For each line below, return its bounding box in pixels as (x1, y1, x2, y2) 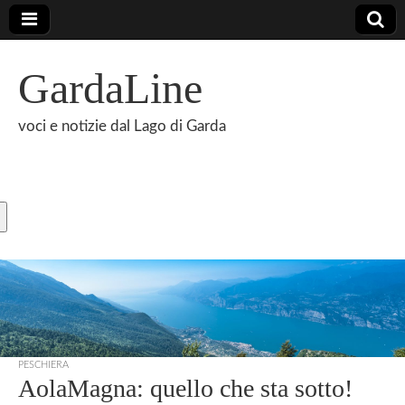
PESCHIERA (18, 359, 69, 370)
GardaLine (18, 64, 202, 112)
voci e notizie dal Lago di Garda (18, 118, 226, 134)
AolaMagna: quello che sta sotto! (18, 373, 353, 402)
